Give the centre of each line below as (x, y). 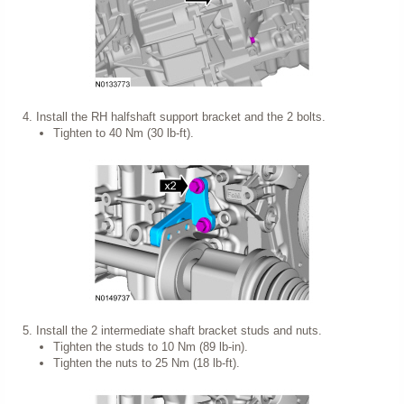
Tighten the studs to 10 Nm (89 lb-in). (151, 347)
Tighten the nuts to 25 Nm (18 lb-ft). (147, 363)
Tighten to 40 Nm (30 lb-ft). (124, 133)
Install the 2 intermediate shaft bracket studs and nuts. (179, 331)
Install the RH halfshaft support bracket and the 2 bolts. (180, 117)
